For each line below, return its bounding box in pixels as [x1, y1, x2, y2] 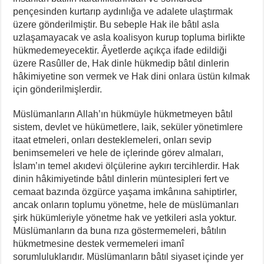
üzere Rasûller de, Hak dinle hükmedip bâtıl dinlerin [13, 58, 230, 68]
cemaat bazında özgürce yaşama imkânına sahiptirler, [13, 186, 237, 197]
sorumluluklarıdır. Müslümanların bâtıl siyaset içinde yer [13, 251, 244, 262]
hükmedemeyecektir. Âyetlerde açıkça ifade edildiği [13, 45, 227, 55]
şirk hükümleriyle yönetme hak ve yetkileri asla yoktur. [13, 212, 237, 223]
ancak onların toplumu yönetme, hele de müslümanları [13, 199, 239, 210]
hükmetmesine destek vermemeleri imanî [13, 238, 184, 249]
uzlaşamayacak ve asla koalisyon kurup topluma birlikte [13, 32, 246, 42]
